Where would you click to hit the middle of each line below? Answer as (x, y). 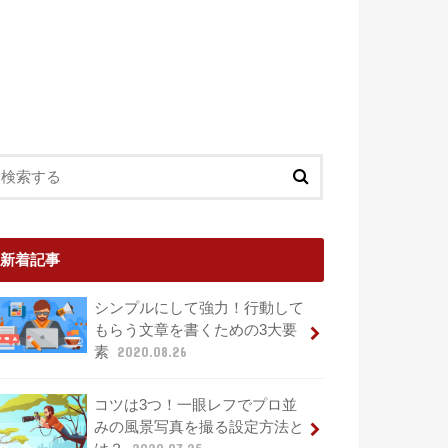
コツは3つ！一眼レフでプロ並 (195, 404)
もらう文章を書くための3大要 (195, 330)
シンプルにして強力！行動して (198, 308)
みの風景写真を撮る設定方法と (198, 426)
